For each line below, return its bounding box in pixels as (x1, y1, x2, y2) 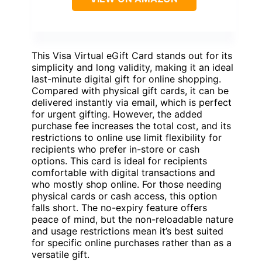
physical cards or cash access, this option (32, 190, 217, 202)
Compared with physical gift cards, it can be (32, 85, 229, 97)
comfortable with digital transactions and (32, 167, 215, 179)
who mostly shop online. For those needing (32, 178, 222, 191)
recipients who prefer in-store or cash (32, 143, 199, 156)
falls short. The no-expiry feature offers (32, 202, 207, 214)
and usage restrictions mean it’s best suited (32, 225, 223, 237)
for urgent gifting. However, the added (32, 108, 202, 120)
